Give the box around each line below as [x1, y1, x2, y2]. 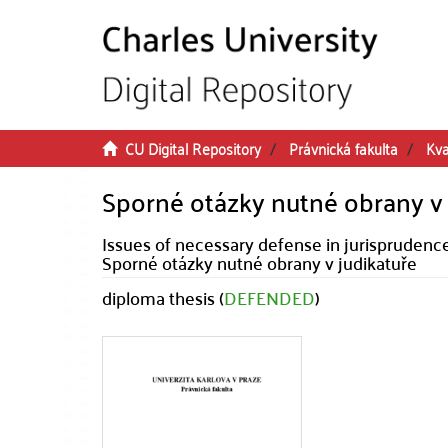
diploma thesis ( [102, 281, 224, 314]
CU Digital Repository [125, 134, 261, 162]
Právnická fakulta [289, 134, 398, 162]
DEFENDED [224, 281, 315, 314]
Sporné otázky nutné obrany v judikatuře [102, 246, 417, 279]
